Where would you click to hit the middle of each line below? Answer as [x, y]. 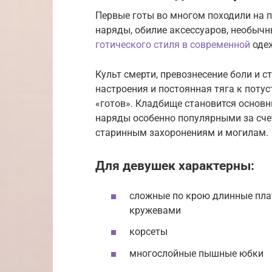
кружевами [155, 211]
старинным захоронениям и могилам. [182, 132]
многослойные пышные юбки [196, 253]
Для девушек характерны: [175, 166]
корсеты [148, 232]
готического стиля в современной [173, 44]
